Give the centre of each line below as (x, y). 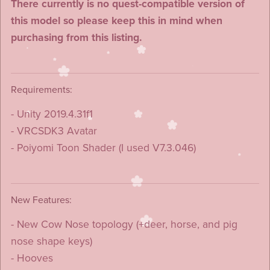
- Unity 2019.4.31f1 (52, 114)
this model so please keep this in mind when (116, 20)
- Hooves (32, 258)
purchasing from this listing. (76, 37)
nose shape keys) (51, 241)
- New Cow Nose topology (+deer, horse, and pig (124, 224)
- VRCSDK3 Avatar (54, 131)
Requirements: (41, 89)
